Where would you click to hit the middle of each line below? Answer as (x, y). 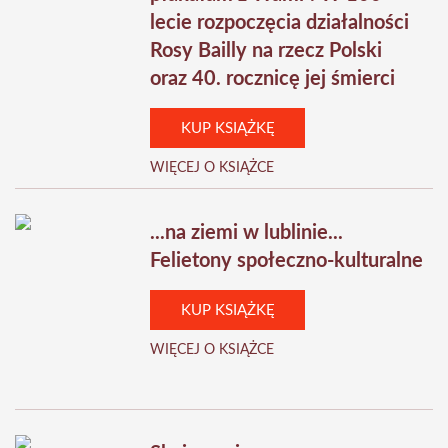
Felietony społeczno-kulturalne (286, 261)
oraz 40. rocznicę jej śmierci (272, 79)
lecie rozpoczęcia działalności (279, 23)
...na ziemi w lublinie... (246, 233)
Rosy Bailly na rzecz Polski (266, 51)
